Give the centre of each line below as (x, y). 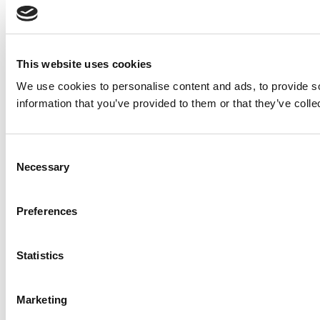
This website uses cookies (84, 64)
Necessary (43, 167)
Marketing (42, 300)
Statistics (40, 255)
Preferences (47, 211)
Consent (25, 152)
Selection (27, 170)
